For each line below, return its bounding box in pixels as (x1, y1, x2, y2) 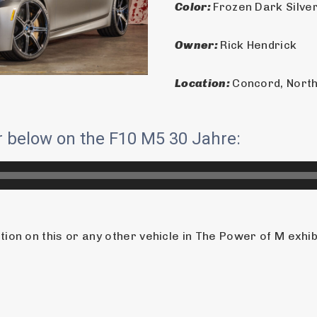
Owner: (175, 38, 221, 52)
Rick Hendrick (220, 38, 297, 52)
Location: (175, 76, 233, 90)
